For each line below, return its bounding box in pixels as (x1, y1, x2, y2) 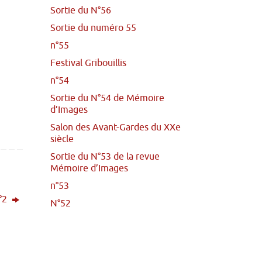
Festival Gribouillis (50, 57, 126, 70)
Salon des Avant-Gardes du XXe (50, 122, 181, 134)
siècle (50, 133, 74, 146)
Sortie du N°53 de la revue (50, 151, 160, 163)
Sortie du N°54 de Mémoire (50, 92, 164, 105)
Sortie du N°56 (50, 5, 111, 17)
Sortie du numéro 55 (50, 22, 136, 35)
